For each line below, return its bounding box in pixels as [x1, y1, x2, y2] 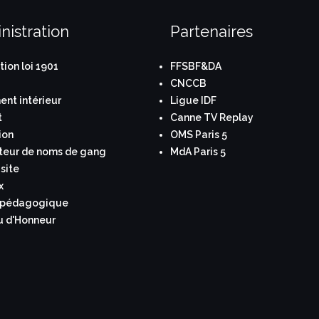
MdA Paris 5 [170, 145, 226, 157]
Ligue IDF [170, 94, 216, 106]
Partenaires [170, 21, 253, 41]
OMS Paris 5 [170, 128, 227, 140]
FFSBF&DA [170, 60, 221, 72]
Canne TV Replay [170, 111, 253, 123]
